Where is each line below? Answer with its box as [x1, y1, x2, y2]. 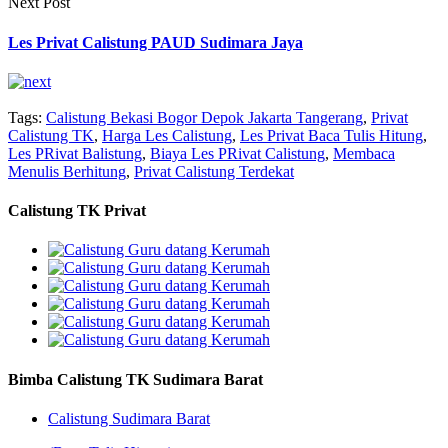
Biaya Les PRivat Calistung [150, 144, 325, 162]
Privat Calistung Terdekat [134, 162, 294, 180]
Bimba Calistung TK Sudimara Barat [8, 370, 263, 388]
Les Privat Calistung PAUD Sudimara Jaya [8, 33, 303, 51]
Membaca [333, 144, 395, 162]
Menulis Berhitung [8, 162, 126, 180]
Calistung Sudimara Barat [48, 409, 210, 427]
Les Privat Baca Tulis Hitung [240, 126, 423, 144]
